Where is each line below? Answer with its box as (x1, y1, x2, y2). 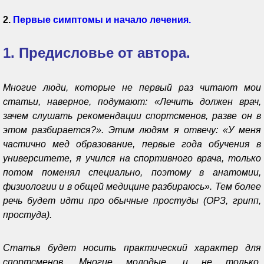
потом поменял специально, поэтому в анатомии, (3, 167, 261, 177)
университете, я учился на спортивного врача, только (3, 153, 261, 163)
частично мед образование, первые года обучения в (3, 138, 261, 149)
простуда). (3, 209, 52, 220)
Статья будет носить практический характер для (3, 242, 261, 253)
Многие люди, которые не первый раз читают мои (3, 82, 261, 93)
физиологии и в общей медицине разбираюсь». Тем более (3, 181, 261, 192)
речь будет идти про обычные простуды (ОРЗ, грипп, (3, 195, 261, 206)
